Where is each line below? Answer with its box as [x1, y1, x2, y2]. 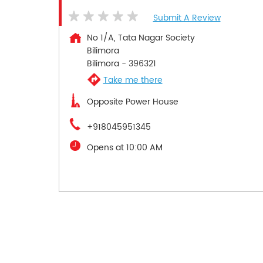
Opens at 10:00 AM [86, 141, 163, 155]
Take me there [103, 73, 163, 87]
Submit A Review [153, 11, 221, 25]
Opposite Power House [86, 95, 178, 109]
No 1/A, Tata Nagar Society [86, 31, 195, 45]
